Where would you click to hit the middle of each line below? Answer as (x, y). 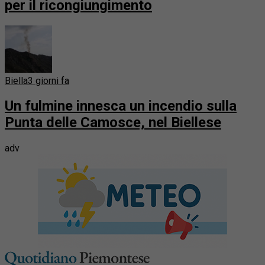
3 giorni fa (49, 80)
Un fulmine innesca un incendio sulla (121, 106)
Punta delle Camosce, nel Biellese (113, 123)
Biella (16, 80)
